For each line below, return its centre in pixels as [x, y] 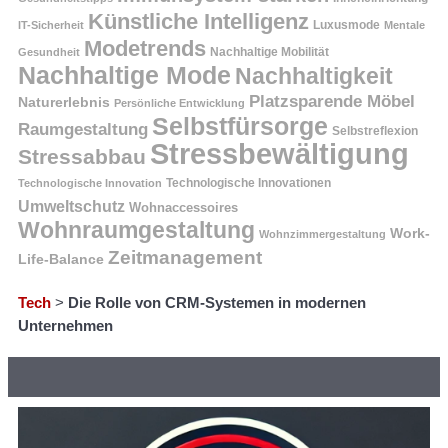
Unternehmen [65, 325]
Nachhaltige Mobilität [269, 51]
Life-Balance [61, 258]
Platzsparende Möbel [332, 100]
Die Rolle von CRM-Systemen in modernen [217, 302]
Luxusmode [346, 24]
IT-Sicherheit [51, 24]
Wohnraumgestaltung [136, 229]
